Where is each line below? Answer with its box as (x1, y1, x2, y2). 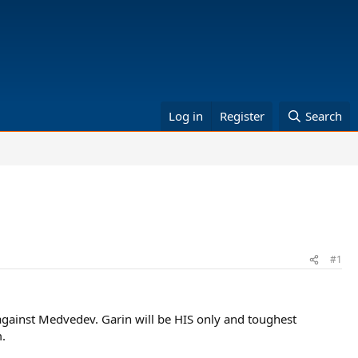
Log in (169, 108, 204, 124)
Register (220, 108, 265, 124)
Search (305, 108, 342, 124)
